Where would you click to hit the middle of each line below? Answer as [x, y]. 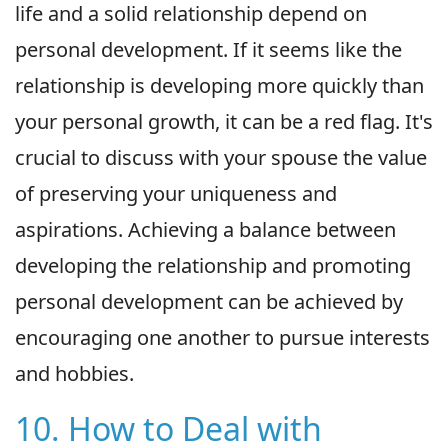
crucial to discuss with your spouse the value [221, 157]
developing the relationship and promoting [213, 265]
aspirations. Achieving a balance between [205, 229]
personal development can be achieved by [209, 301]
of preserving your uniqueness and [176, 193]
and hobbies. [74, 373]
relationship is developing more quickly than [219, 85]
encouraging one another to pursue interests [222, 337]
